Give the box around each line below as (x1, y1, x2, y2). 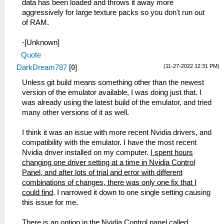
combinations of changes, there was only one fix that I (22, 178, 196, 186)
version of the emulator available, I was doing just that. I (22, 88, 201, 96)
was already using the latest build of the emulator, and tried (22, 98, 211, 106)
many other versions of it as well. (22, 108, 129, 116)
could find (22, 188, 53, 196)
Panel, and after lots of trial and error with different (22, 168, 182, 176)
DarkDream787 (16, 63, 67, 71)
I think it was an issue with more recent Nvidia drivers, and (22, 128, 211, 136)
